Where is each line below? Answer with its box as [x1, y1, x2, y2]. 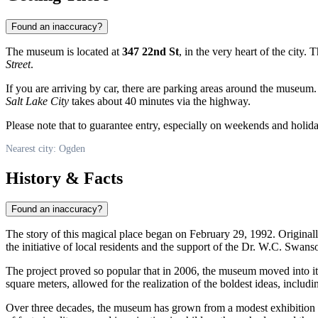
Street [6, 57, 31, 70]
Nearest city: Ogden [6, 143, 85, 154]
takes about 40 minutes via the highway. [69, 94, 251, 107]
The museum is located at [6, 45, 122, 57]
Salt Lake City [6, 94, 69, 107]
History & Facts [6, 168, 123, 187]
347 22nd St [122, 45, 179, 57]
